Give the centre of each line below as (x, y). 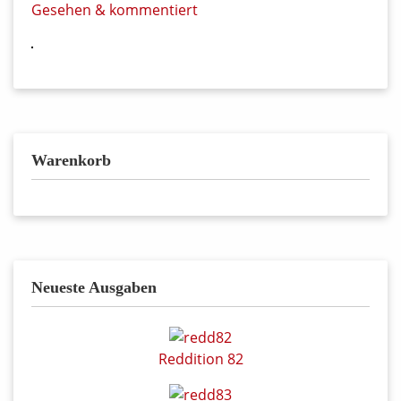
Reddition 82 (200, 358)
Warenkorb (71, 161)
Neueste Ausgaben (94, 288)
